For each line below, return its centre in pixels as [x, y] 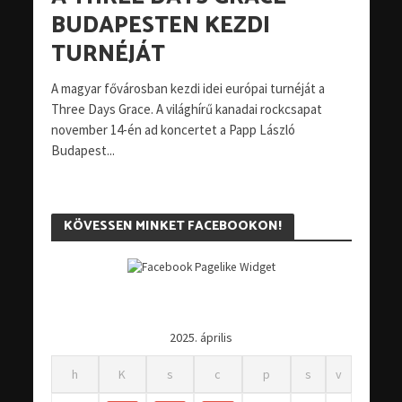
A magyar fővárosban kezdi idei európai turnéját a [188, 88]
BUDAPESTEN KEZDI [160, 26]
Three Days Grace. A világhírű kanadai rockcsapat [186, 109]
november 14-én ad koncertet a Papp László [173, 129]
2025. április [201, 338]
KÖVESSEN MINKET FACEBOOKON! [172, 226]
